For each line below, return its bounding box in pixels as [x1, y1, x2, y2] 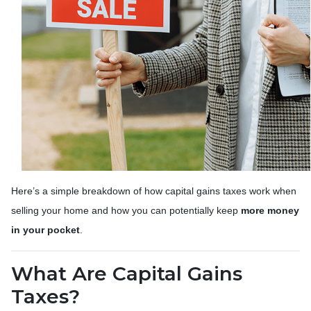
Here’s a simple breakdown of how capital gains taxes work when [11, 185, 296, 196]
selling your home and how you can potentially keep [11, 204, 241, 216]
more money [241, 204, 299, 216]
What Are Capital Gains [11, 261, 242, 285]
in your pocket [11, 224, 80, 235]
